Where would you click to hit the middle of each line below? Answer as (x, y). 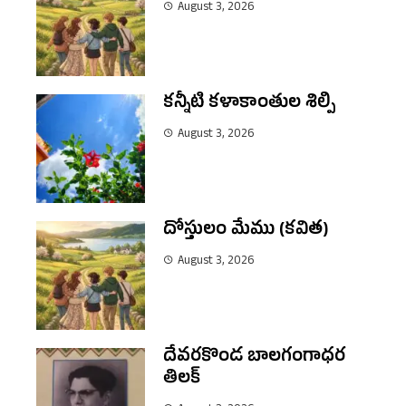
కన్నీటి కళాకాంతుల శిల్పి (249, 105)
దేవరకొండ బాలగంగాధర (254, 359)
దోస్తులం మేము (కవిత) (246, 232)
